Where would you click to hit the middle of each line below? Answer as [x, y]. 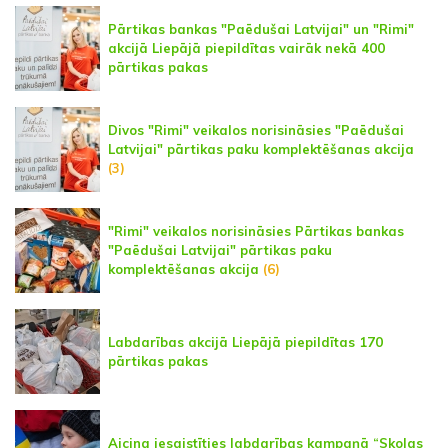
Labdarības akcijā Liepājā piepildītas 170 [245, 341]
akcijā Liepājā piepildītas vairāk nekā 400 [246, 48]
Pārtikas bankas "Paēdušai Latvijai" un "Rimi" [261, 29]
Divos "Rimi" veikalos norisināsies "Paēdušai [256, 130]
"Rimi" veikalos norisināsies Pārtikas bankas [256, 231]
